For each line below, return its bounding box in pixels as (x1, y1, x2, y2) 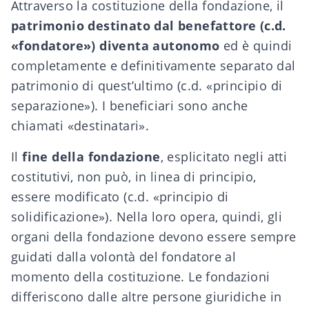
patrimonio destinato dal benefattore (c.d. (11, 17, 286, 34)
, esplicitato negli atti (160, 148, 288, 165)
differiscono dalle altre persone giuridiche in (11, 288, 282, 305)
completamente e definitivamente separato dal (11, 57, 296, 74)
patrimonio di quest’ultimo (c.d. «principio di (11, 77, 283, 94)
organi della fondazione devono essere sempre (11, 228, 297, 245)
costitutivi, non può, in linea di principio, (11, 168, 257, 185)
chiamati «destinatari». (11, 117, 150, 134)
